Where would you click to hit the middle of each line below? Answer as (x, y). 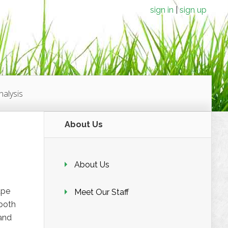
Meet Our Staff (102, 192)
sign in (162, 10)
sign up (193, 10)
